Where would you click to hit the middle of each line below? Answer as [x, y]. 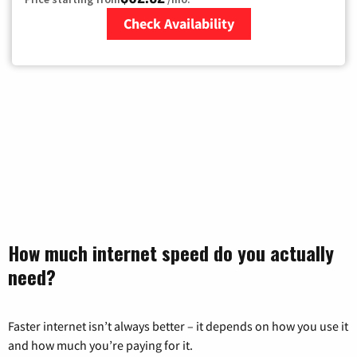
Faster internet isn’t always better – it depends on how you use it [178, 326]
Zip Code [181, 50]
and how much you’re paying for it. [100, 345]
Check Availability [178, 24]
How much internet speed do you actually [171, 253]
